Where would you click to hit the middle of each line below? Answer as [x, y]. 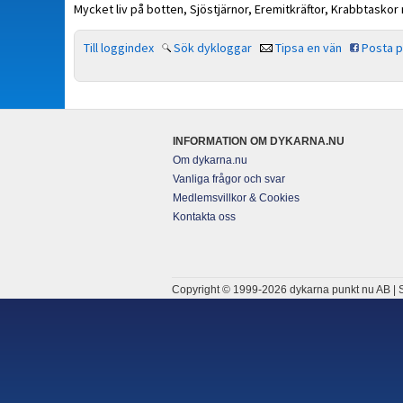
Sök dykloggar [213, 48]
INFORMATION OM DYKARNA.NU [259, 141]
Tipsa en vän [309, 48]
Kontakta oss [204, 217]
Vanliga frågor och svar [229, 179]
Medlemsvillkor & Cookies [236, 198]
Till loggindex [119, 48]
